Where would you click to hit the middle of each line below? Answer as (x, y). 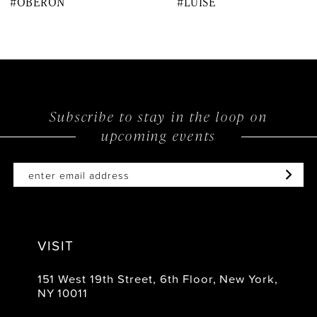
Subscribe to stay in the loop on (158, 116)
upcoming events (158, 135)
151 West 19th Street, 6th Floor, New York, (158, 279)
